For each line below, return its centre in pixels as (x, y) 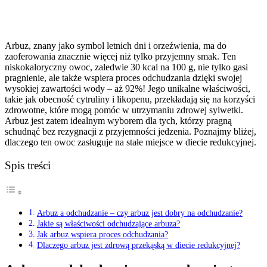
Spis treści (28, 165)
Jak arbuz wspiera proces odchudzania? (102, 235)
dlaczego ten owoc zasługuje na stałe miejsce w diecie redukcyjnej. (131, 142)
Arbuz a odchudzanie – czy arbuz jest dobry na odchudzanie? (139, 213)
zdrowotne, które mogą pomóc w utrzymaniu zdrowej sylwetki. (124, 110)
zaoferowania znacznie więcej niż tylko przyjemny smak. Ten (120, 56)
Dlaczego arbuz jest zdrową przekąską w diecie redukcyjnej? (138, 245)
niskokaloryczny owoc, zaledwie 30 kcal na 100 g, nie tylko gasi (126, 67)
